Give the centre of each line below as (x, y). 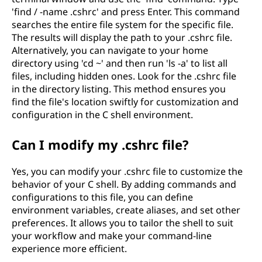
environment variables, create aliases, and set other (126, 210)
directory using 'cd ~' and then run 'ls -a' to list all (120, 63)
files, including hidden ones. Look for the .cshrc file (124, 76)
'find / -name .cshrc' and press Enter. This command (126, 12)
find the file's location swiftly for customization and (125, 102)
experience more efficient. (69, 249)
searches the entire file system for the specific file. (123, 25)
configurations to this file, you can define (102, 197)
